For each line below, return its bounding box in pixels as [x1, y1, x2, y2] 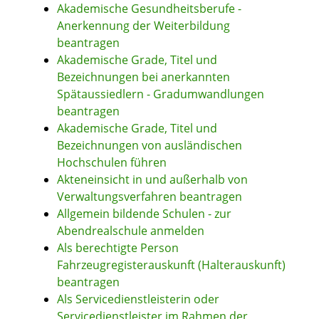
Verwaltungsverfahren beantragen [57, 189, 242, 205]
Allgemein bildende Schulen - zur [57, 206, 231, 222]
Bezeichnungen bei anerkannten [57, 69, 230, 85]
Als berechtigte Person [57, 240, 179, 256]
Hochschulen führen [57, 155, 167, 171]
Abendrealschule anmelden [57, 223, 204, 239]
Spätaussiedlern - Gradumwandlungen [57, 86, 264, 103]
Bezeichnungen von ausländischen [57, 137, 242, 154]
